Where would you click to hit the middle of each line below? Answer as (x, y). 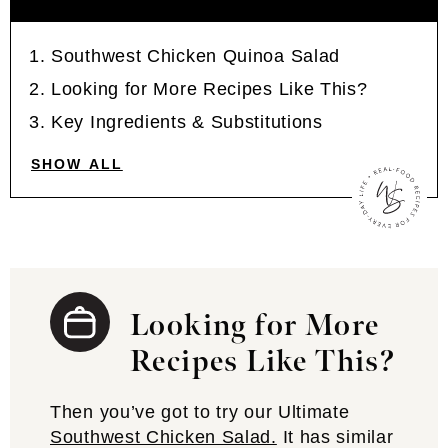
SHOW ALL (77, 164)
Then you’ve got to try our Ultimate (200, 412)
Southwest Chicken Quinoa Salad (196, 56)
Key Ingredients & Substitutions (187, 122)
